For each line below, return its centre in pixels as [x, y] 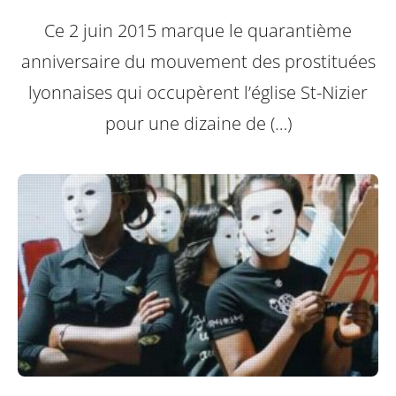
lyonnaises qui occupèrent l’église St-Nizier [198, 93]
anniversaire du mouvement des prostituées [198, 62]
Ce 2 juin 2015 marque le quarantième [198, 31]
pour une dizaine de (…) [198, 124]
